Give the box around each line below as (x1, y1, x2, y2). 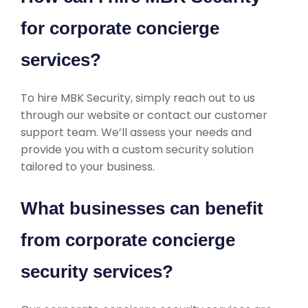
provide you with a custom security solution (21, 142, 254, 157)
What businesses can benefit (21, 198, 263, 219)
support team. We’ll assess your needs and (21, 124, 252, 140)
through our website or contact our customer (21, 107, 267, 123)
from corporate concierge (21, 230, 235, 250)
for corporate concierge (21, 18, 219, 38)
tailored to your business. (21, 159, 155, 175)
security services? (21, 261, 173, 282)
